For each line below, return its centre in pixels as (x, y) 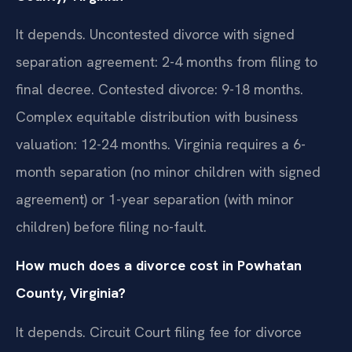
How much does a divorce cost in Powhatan (159, 266)
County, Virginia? (71, 293)
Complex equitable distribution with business (157, 116)
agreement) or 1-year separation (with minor (155, 199)
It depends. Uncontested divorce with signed (155, 34)
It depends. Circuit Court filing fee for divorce (159, 332)
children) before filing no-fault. (111, 226)
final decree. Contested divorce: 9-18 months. (159, 89)
